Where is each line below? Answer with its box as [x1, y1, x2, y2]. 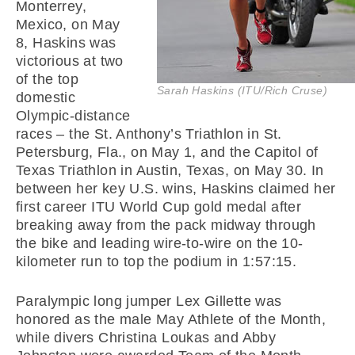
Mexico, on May [16, 17, 120, 32]
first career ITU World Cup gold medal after [16, 199, 302, 215]
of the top [16, 71, 79, 87]
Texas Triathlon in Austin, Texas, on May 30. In [16, 162, 324, 178]
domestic [16, 90, 76, 105]
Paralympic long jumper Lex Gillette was [16, 293, 282, 309]
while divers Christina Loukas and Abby [16, 330, 277, 345]
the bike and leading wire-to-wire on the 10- [16, 235, 303, 251]
